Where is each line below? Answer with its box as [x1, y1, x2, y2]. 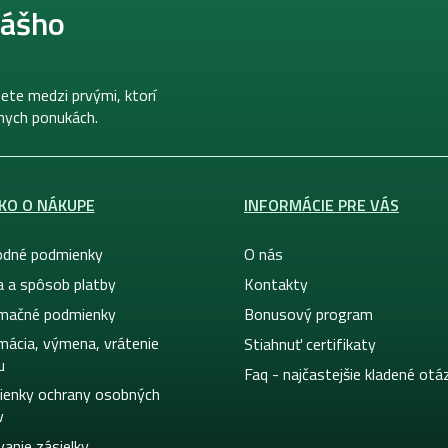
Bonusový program [244, 301, 373, 326]
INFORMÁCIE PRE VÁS [244, 192, 399, 217]
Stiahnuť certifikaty [244, 331, 376, 356]
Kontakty [244, 271, 308, 296]
